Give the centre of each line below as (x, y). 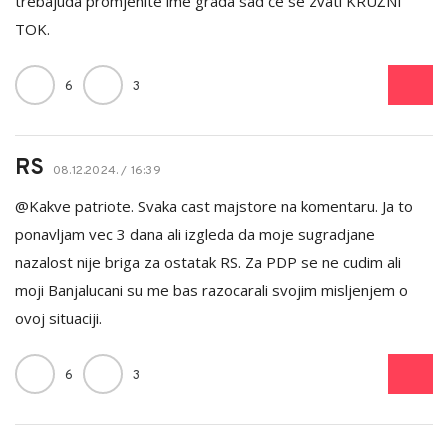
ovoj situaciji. (58, 317)
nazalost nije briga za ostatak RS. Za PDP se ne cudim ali (208, 261)
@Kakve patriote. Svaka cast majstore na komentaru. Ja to (214, 205)
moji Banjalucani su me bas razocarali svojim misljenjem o (211, 289)
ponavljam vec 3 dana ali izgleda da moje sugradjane (195, 233)
